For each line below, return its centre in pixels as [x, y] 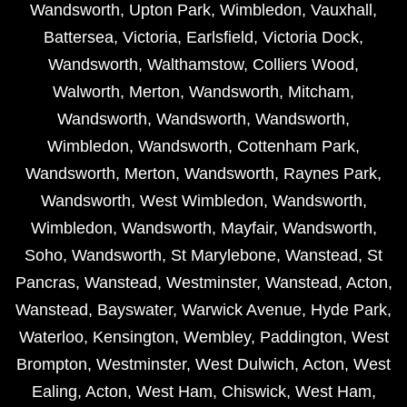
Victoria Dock [311, 38]
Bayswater [135, 310]
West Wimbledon [201, 201]
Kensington [133, 338]
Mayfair [247, 228]
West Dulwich [245, 365]
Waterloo [51, 338]
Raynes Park [330, 174]
